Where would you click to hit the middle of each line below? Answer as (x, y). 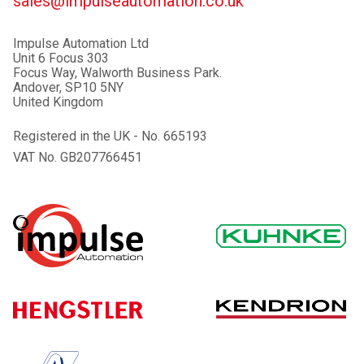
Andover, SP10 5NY (68, 88)
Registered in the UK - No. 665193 (110, 136)
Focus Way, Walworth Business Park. (117, 73)
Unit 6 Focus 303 (61, 58)
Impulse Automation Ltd (81, 44)
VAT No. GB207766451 (78, 158)
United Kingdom (58, 102)
